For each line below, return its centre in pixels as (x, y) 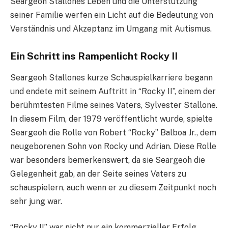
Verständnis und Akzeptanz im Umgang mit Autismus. (111, 29)
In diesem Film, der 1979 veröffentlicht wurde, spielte (111, 119)
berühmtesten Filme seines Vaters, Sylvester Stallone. (114, 105)
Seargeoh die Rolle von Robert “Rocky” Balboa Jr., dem (113, 132)
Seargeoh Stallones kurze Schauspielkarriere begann (111, 77)
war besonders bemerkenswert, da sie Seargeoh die (108, 160)
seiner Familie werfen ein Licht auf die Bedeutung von (112, 15)
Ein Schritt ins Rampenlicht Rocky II (94, 56)
